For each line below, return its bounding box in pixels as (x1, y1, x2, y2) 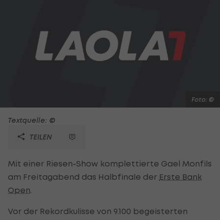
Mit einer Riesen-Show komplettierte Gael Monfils (8, 158, 212, 168)
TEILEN (27, 132, 52, 141)
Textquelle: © (8, 115, 55, 124)
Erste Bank (159, 171, 202, 182)
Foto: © (192, 95, 214, 103)
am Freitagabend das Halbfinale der (8, 171, 159, 182)
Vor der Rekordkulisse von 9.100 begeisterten (8, 206, 188, 216)
